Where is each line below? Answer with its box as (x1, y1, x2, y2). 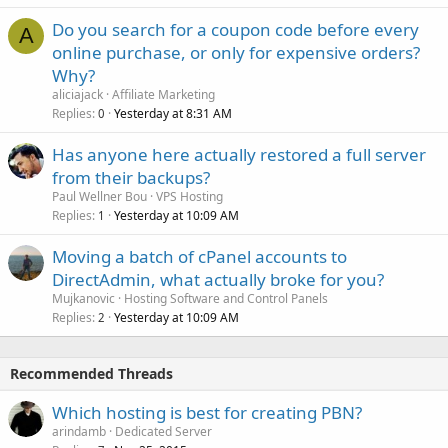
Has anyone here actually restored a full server (52, 142, 426, 166)
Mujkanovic (52, 289, 115, 307)
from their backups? (52, 165, 210, 189)
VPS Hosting (156, 187, 223, 205)
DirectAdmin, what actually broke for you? (52, 267, 384, 291)
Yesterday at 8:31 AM (114, 104, 232, 122)
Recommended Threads (10, 363, 173, 383)
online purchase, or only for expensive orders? (52, 40, 420, 64)
